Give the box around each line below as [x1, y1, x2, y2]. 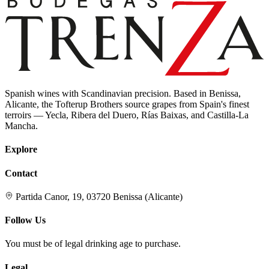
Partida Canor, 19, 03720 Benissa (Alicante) [16, 191, 183, 202]
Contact [5, 168, 37, 178]
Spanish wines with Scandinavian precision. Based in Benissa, [5, 88, 241, 99]
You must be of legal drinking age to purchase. [5, 238, 181, 249]
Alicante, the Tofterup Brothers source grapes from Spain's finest [5, 99, 249, 110]
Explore [5, 144, 37, 155]
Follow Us [5, 215, 46, 226]
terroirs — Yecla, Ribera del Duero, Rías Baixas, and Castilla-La [5, 110, 249, 121]
